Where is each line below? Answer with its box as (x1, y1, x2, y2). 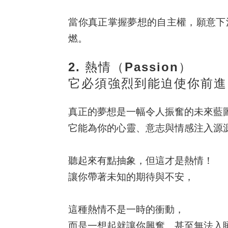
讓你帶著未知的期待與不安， (68, 172, 194, 183)
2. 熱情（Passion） (68, 60, 192, 74)
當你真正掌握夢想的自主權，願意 (68, 17, 216, 28)
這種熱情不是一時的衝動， (68, 204, 185, 215)
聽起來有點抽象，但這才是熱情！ (68, 155, 214, 166)
